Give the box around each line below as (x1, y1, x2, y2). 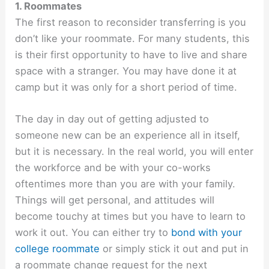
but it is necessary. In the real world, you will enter (15, 145, 254, 158)
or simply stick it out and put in (100, 243, 249, 255)
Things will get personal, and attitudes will (15, 194, 215, 207)
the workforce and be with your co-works (15, 162, 211, 174)
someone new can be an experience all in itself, (15, 129, 241, 142)
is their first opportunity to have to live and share (15, 49, 248, 61)
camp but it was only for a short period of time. (15, 81, 238, 94)
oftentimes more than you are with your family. (15, 178, 236, 190)
